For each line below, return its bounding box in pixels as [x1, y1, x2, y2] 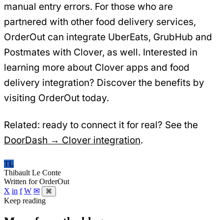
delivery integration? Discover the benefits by [4, 77, 204, 89]
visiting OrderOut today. [4, 92, 109, 104]
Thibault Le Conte [4, 168, 61, 177]
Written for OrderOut [4, 177, 69, 186]
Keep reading [4, 196, 46, 205]
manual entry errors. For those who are [4, 1, 173, 13]
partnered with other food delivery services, [4, 16, 196, 28]
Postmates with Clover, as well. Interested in [4, 47, 197, 58]
